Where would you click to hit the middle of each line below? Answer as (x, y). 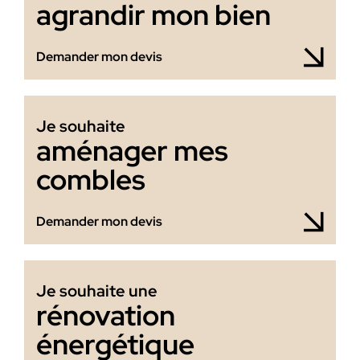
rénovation (105, 315)
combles (90, 179)
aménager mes (132, 150)
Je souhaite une (96, 290)
